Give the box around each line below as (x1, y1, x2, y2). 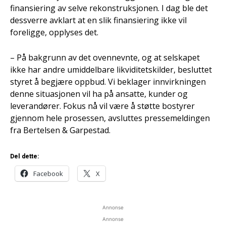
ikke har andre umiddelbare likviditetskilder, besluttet (10, 64, 212, 75)
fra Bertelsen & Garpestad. (10, 124, 110, 136)
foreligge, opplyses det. (10, 26, 98, 38)
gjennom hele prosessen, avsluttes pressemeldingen (10, 112, 210, 124)
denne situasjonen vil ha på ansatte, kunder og (10, 88, 188, 99)
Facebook (33, 168, 63, 178)
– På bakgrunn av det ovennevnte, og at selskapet (10, 51, 200, 63)
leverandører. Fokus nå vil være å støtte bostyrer (10, 100, 195, 111)
